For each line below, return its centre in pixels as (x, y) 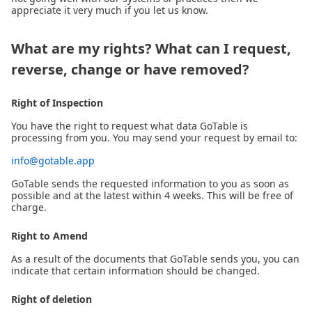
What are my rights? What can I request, (151, 48)
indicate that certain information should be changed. (135, 271)
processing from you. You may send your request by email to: (154, 138)
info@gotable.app (53, 161)
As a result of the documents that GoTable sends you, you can (155, 259)
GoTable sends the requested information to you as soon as (150, 184)
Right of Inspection (57, 103)
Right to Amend (49, 236)
